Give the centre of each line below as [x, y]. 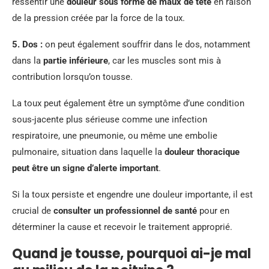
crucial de [33, 211]
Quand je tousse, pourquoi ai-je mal [131, 254]
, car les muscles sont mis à [165, 61]
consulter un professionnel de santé [125, 211]
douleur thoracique [202, 152]
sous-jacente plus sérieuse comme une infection [110, 119]
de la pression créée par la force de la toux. [98, 18]
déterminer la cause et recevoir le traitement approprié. [122, 227]
